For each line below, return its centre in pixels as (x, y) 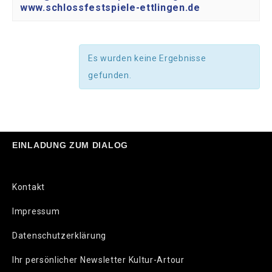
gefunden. (110, 76)
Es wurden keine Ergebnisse (147, 59)
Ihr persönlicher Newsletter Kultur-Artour (98, 260)
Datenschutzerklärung (59, 236)
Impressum (36, 212)
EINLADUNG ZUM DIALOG (70, 145)
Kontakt (29, 187)
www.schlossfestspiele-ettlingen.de (110, 8)
